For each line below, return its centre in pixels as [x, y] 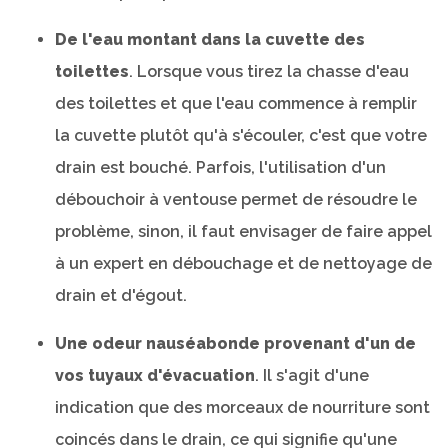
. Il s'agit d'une [312, 375]
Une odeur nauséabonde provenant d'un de [235, 343]
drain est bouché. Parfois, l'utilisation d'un [220, 167]
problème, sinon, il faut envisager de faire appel [243, 231]
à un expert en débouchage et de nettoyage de [243, 263]
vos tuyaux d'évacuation [155, 375]
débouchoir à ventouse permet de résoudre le [236, 199]
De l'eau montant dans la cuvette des [210, 39]
